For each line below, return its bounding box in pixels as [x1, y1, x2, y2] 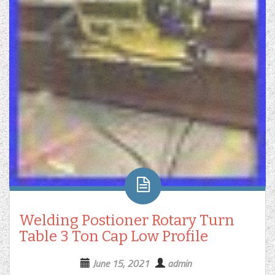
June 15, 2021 [93, 255, 149, 271]
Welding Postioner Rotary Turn [19, 211, 234, 229]
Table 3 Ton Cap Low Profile [19, 227, 208, 245]
